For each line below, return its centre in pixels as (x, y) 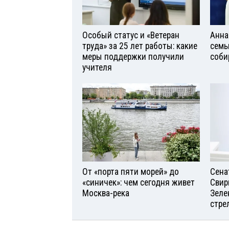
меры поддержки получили (133, 56)
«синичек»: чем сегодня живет (139, 182)
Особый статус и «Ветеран (131, 35)
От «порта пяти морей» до (131, 171)
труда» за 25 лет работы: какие (140, 46)
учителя (97, 67)
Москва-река (106, 193)
